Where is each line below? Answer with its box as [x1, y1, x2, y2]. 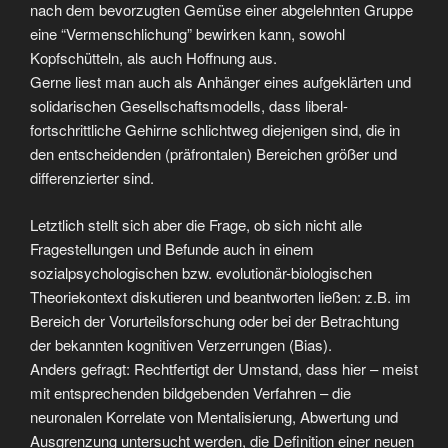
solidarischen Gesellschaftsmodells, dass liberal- [30, 95, 348, 116]
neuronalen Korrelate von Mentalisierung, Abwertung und [30, 405, 398, 427]
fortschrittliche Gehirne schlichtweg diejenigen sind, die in [30, 119, 400, 140]
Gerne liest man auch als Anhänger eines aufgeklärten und [30, 71, 411, 92]
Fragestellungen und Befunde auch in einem [30, 237, 314, 259]
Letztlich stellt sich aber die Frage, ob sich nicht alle [30, 213, 362, 235]
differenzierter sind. [30, 167, 154, 188]
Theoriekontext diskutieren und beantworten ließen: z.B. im [30, 285, 411, 307]
